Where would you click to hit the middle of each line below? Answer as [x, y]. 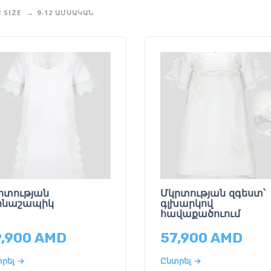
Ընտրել [175, 260]
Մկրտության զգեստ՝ [213, 194]
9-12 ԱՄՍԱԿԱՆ [65, 12]
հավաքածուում [200, 214]
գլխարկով [186, 204]
